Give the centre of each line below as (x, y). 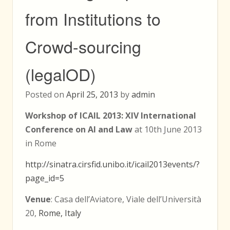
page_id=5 (45, 178)
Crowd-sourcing (83, 46)
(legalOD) (61, 74)
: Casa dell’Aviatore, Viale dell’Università (126, 199)
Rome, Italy (60, 213)
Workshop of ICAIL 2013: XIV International (111, 115)
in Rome (41, 143)
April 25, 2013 (92, 94)
